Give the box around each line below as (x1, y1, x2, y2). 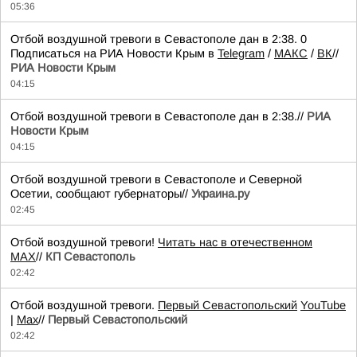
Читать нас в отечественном (158, 236, 312, 249)
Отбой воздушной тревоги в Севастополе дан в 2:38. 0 (10, 33, 307, 45)
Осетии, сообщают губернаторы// (10, 187, 191, 200)
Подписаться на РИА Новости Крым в (10, 47, 218, 60)
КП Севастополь (45, 250, 135, 263)
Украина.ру (191, 187, 249, 200)
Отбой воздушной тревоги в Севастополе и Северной (10, 173, 302, 186)
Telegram (218, 47, 265, 60)
